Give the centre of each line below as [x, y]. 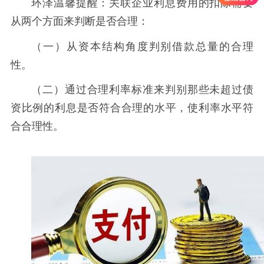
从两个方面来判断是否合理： [79, 21]
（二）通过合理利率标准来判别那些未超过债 [143, 90]
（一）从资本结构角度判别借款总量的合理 [143, 46]
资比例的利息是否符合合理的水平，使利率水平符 [132, 108]
